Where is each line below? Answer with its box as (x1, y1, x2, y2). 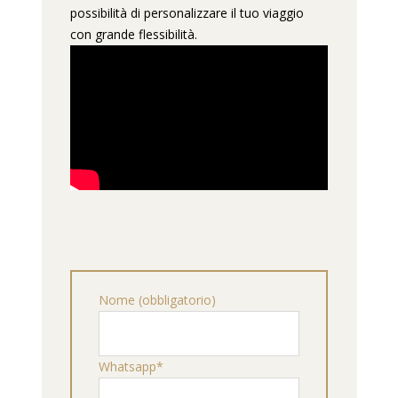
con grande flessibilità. (70, 25, 197, 43)
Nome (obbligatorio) (99, 291, 216, 308)
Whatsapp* (99, 357, 163, 375)
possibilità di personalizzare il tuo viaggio (70, 4, 304, 21)
